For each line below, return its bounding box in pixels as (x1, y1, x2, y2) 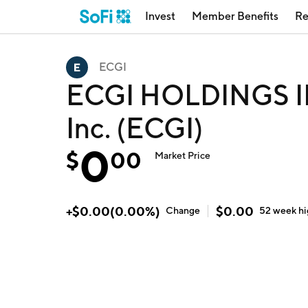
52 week (259, 205, 299, 216)
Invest (145, 10, 175, 23)
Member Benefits (192, 10, 278, 23)
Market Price (155, 150, 211, 161)
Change (166, 205, 200, 216)
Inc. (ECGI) (66, 111, 203, 144)
